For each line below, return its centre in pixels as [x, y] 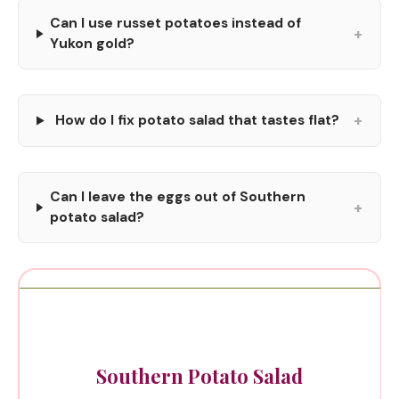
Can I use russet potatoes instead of [176, 23]
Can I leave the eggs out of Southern [177, 197]
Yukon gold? [93, 44]
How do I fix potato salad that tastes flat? [197, 120]
